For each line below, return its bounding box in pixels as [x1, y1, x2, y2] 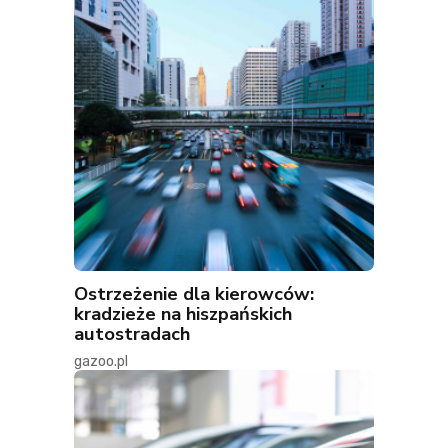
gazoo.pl [74, 353, 128, 371]
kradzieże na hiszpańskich [74, 301, 292, 327]
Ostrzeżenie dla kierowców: [74, 281, 314, 307]
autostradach [74, 321, 190, 347]
